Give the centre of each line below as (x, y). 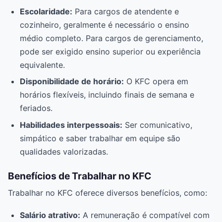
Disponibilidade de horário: (72, 82)
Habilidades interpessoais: (71, 125)
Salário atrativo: (50, 215)
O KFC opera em (156, 82)
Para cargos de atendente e (126, 11)
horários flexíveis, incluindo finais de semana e (107, 95)
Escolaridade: (46, 11)
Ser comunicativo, (157, 125)
